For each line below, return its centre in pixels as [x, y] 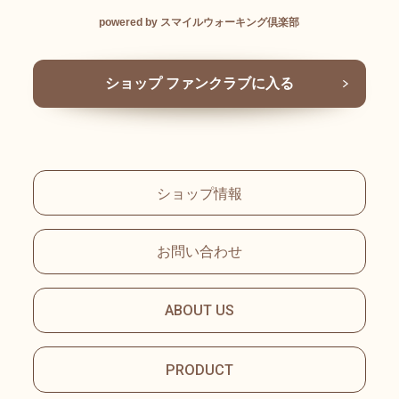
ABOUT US [199, 310]
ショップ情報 [199, 193]
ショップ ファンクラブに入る [199, 84]
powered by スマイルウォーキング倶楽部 [199, 21]
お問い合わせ [199, 252]
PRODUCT [199, 370]
